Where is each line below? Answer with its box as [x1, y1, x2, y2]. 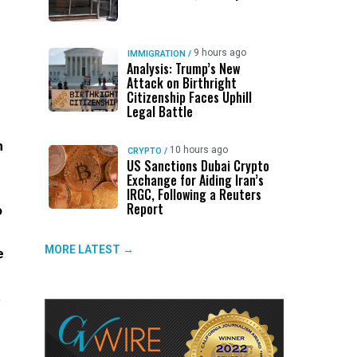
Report [126, 199, 163, 218]
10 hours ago [169, 144, 228, 155]
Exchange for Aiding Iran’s [126, 171, 264, 190]
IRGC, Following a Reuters [126, 185, 261, 204]
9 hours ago [193, 47, 246, 58]
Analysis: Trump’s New [126, 59, 240, 78]
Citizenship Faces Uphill [126, 88, 252, 107]
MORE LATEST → [45, 243, 134, 256]
